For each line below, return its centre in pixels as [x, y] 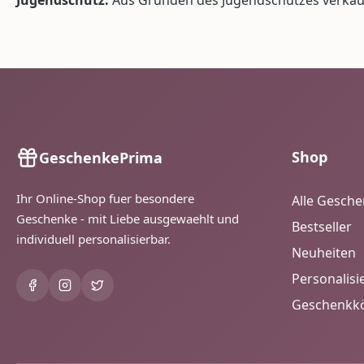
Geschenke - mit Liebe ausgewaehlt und [128, 219]
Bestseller [322, 227]
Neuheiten [324, 253]
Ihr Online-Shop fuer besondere [105, 198]
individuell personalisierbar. [93, 239]
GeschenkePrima [101, 157]
